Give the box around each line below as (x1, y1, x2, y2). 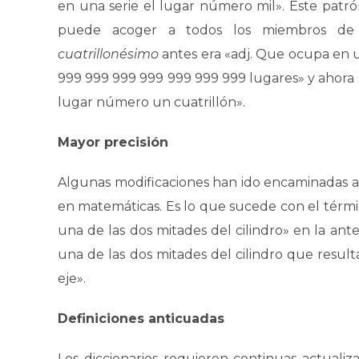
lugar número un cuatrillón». (58, 95, 245, 110)
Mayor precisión (58, 135, 168, 150)
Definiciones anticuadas (58, 311, 224, 326)
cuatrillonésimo (58, 46, 163, 62)
